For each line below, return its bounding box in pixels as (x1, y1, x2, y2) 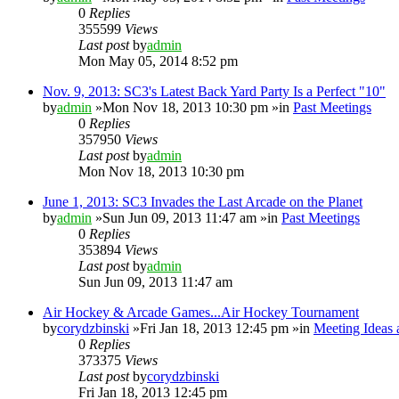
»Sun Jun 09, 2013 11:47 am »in (92, 209, 281, 225)
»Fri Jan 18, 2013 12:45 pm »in (129, 320, 313, 336)
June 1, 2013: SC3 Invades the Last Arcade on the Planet (43, 193, 362, 209)
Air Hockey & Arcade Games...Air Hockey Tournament (43, 304, 359, 320)
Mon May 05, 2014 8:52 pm (78, 53, 238, 69)
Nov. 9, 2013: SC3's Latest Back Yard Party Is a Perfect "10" (43, 83, 386, 99)
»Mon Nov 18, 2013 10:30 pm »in (92, 99, 293, 115)
